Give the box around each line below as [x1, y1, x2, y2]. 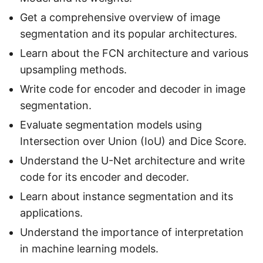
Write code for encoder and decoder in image [20, 83, 245, 96]
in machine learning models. [20, 242, 159, 255]
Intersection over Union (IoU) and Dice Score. [20, 135, 247, 148]
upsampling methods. [20, 63, 127, 76]
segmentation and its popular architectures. [20, 28, 237, 41]
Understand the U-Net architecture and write [20, 154, 245, 167]
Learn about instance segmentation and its [20, 190, 233, 203]
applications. [20, 207, 83, 220]
